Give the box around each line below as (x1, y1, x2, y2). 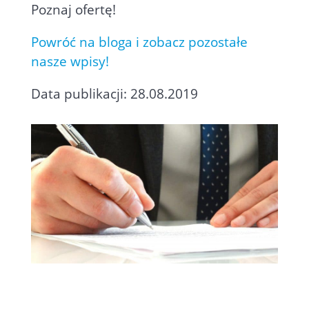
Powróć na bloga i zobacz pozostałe (30, 33, 248, 51)
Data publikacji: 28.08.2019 (30, 85, 198, 103)
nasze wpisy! (30, 52, 109, 70)
